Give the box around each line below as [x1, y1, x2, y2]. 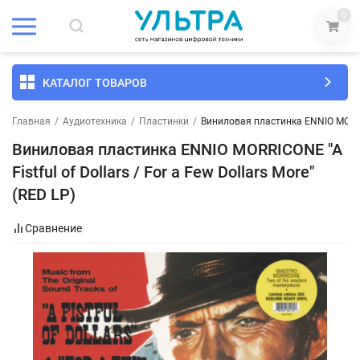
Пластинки [139, 116, 189, 127]
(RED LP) [12, 185, 76, 204]
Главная [12, 116, 51, 127]
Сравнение [25, 222, 82, 235]
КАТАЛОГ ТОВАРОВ [43, 76, 147, 89]
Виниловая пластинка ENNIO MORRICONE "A [12, 140, 342, 159]
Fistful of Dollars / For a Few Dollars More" [12, 162, 314, 182]
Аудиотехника [63, 116, 127, 127]
